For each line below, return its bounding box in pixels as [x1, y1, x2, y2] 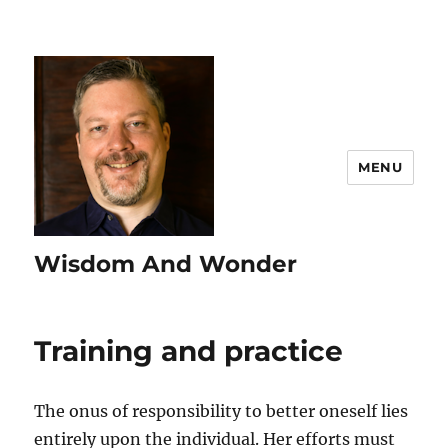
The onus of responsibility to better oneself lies [34, 401, 409, 421]
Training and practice [34, 334, 344, 368]
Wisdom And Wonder [34, 250, 298, 278]
